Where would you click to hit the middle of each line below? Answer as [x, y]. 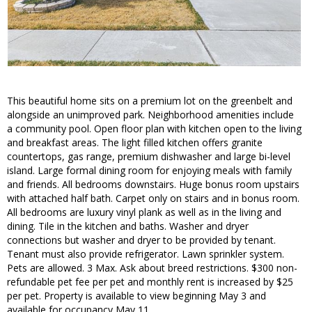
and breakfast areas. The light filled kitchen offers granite [135, 143]
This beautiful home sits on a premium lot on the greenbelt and [150, 101]
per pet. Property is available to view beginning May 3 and [136, 296]
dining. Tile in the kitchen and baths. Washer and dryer [128, 226]
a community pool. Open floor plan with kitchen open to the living [154, 129]
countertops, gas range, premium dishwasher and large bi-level [149, 157]
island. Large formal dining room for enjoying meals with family [149, 171]
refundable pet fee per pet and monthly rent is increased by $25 [150, 282]
